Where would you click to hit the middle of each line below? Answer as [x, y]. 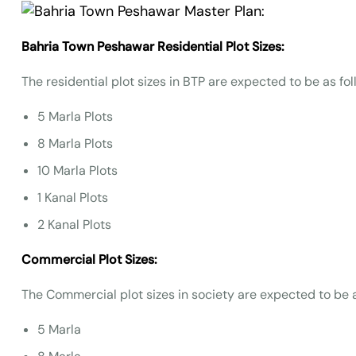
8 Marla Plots [75, 143]
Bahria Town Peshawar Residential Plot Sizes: [153, 46]
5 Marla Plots [75, 116]
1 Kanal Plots [73, 197]
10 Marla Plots [77, 170]
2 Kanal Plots [74, 224]
